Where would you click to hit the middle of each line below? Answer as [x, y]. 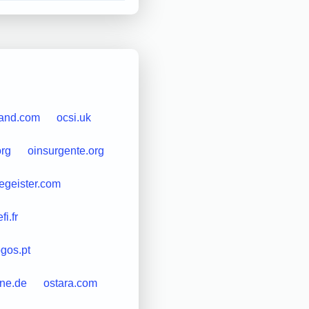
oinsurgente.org [66, 150]
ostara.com [70, 283]
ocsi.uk [73, 117]
